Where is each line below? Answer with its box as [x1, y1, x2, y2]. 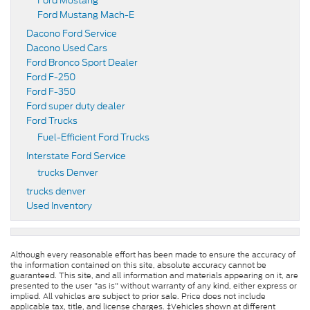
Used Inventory [26, 199, 92, 213]
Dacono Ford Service [26, 27, 117, 41]
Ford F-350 [26, 85, 75, 99]
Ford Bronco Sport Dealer [26, 56, 138, 70]
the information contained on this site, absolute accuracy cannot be [10, 259, 266, 271]
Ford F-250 [26, 71, 75, 84]
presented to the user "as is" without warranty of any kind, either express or [10, 280, 297, 292]
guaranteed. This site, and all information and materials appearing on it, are [10, 270, 298, 282]
